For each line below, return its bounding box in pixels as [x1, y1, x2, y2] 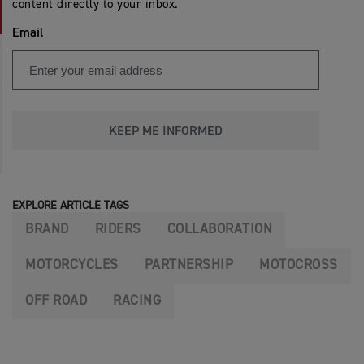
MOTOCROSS [259, 258, 338, 273]
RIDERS [94, 223, 141, 237]
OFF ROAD [25, 294, 87, 309]
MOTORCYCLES [25, 258, 119, 273]
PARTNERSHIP [144, 258, 233, 273]
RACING [113, 294, 161, 309]
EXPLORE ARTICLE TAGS [12, 200, 129, 212]
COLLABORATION [167, 223, 272, 237]
